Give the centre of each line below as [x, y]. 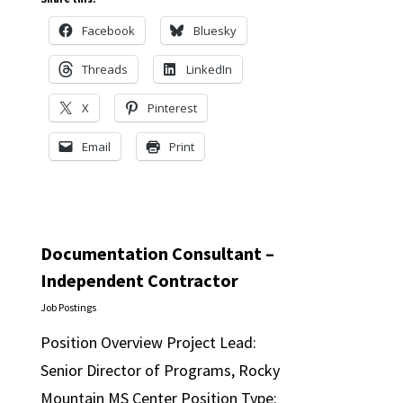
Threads [104, 69]
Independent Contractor [139, 280]
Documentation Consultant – [157, 253]
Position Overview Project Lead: [148, 342]
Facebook [108, 31]
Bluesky [215, 31]
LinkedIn [209, 69]
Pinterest [172, 108]
